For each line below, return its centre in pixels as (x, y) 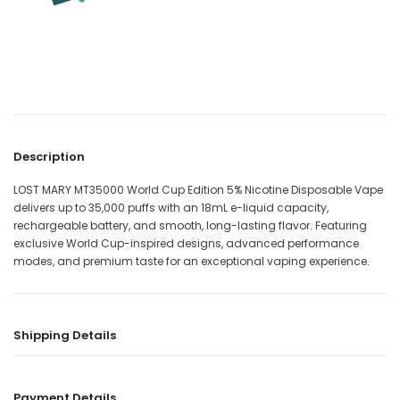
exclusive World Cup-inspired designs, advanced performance (186, 244)
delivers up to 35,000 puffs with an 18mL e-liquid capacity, (171, 208)
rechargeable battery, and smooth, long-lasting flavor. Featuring (190, 226)
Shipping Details (65, 336)
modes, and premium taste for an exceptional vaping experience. (192, 262)
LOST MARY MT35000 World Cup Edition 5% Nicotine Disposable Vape (198, 190)
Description (49, 157)
